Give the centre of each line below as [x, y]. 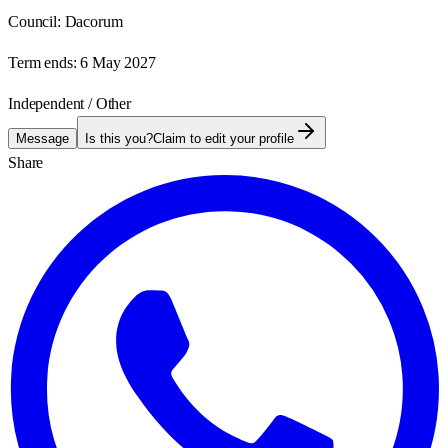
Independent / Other [69, 103]
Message [42, 138]
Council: [34, 21]
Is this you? [119, 138]
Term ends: [42, 62]
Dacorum [93, 21]
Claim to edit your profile [223, 138]
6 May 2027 [118, 62]
